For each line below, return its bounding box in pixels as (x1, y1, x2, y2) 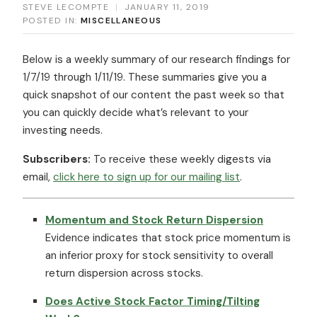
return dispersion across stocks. (45, 265, 203, 280)
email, (23, 169, 53, 184)
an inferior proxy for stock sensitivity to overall (45, 248, 273, 263)
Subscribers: (23, 151, 93, 166)
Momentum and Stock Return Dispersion (45, 212, 263, 227)
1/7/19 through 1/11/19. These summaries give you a (23, 69, 267, 84)
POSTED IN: (23, 14, 81, 26)
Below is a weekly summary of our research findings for (23, 52, 290, 67)
